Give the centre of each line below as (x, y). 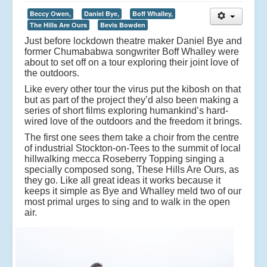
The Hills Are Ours (58, 24)
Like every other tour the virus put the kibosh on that (133, 89)
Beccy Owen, (50, 13)
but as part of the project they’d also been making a (131, 100)
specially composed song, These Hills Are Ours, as (132, 169)
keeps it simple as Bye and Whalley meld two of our (133, 191)
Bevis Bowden (123, 24)
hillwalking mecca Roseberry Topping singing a (124, 159)
